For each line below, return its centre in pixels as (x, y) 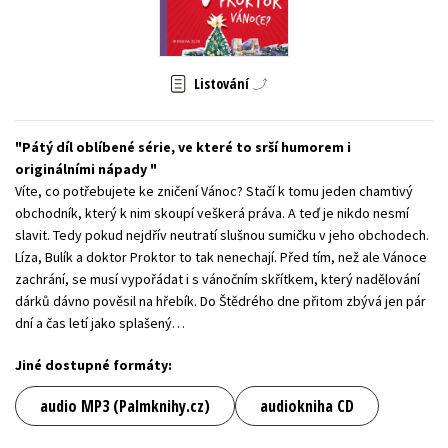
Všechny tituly (224, 74)
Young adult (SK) (77, 28)
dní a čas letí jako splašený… (100, 323)
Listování (221, 84)
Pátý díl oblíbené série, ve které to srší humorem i (186, 147)
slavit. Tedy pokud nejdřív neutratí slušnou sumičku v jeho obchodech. (222, 235)
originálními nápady (82, 169)
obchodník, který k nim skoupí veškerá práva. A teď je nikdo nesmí (212, 213)
